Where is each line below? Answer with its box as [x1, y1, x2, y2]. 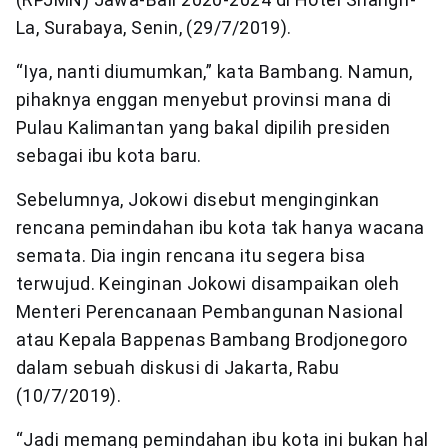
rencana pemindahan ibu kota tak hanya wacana [16, 217, 425, 239]
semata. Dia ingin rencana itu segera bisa [16, 245, 366, 267]
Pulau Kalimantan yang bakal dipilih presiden [16, 117, 391, 139]
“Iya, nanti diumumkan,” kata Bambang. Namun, [16, 61, 413, 83]
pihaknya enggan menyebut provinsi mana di [16, 89, 392, 111]
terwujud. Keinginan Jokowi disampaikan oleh [16, 273, 400, 295]
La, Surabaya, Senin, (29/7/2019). [16, 17, 292, 39]
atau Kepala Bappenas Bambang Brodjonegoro [16, 329, 408, 351]
